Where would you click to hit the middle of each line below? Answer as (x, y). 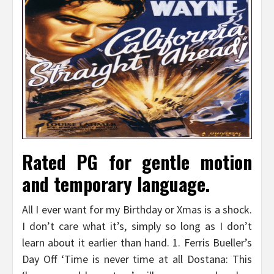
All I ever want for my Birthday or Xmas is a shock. (137, 210)
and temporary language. (116, 184)
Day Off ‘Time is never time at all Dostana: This (137, 259)
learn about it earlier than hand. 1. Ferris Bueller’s (137, 243)
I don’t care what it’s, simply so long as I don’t (137, 226)
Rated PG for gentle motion (137, 162)
